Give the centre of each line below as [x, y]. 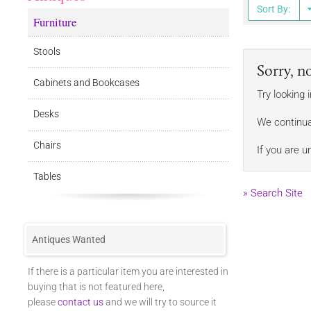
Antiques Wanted [69, 239]
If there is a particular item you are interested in [128, 271]
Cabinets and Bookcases [86, 83]
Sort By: [274, 9]
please [43, 302]
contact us [81, 302]
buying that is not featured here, [96, 287]
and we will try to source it [160, 302]
